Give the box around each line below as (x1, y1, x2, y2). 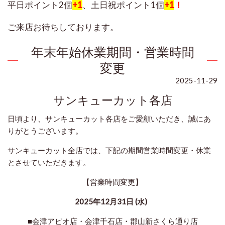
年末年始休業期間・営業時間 (31, 44, 194, 60)
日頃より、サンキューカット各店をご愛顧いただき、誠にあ (8, 114, 211, 124)
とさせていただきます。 (8, 158, 90, 167)
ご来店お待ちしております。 (8, 22, 119, 33)
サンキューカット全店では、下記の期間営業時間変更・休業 (8, 146, 211, 155)
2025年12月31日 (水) (75, 197, 147, 206)
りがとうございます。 (8, 126, 83, 136)
